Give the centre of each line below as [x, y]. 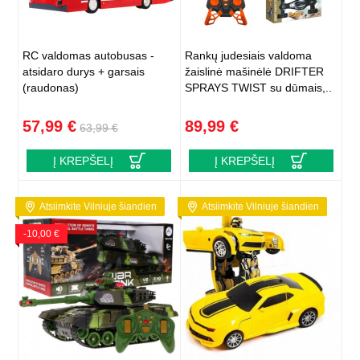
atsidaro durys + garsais [84, 72]
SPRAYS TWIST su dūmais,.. [258, 88]
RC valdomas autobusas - [89, 56]
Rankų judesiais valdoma [248, 56]
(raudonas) [51, 88]
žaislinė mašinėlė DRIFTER [254, 72]
